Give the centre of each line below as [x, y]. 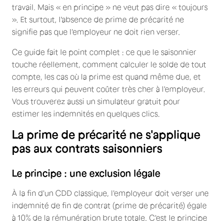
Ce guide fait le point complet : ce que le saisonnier [104, 52]
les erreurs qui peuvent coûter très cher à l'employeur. [109, 89]
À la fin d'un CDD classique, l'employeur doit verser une [110, 193]
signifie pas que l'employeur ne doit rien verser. [96, 32]
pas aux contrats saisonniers [87, 148]
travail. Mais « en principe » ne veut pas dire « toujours [110, 7]
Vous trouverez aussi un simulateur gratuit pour [96, 101]
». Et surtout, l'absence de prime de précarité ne [98, 19]
